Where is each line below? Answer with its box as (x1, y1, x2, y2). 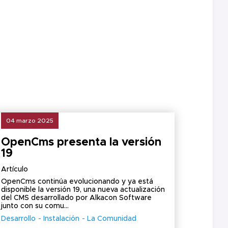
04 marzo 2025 (6, 118, 54, 124)
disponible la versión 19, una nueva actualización (1, 186, 165, 193)
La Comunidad (87, 215, 137, 222)
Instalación (43, 215, 80, 222)
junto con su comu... (1, 203, 69, 210)
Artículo (1, 166, 28, 173)
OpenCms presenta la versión (1, 137, 162, 148)
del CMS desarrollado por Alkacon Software (1, 194, 152, 202)
